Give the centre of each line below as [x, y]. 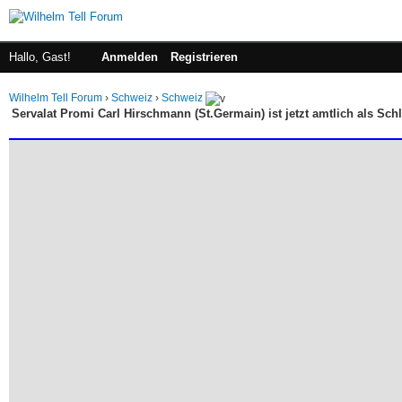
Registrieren [204, 57]
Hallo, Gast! [42, 57]
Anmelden [130, 57]
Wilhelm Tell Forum [56, 98]
